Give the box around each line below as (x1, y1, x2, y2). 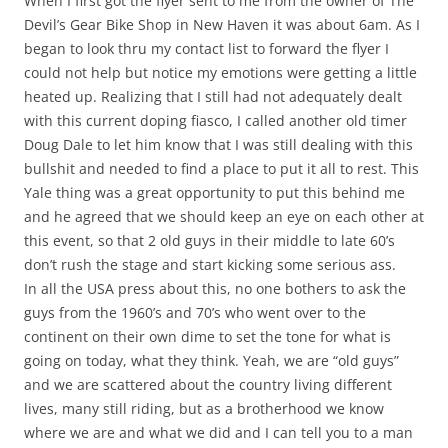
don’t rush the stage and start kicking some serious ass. (24, 255, 396, 275)
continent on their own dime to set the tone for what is (24, 327, 391, 347)
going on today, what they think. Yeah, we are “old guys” (24, 351, 399, 371)
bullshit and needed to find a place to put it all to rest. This (24, 159, 419, 179)
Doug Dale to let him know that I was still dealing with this (24, 135, 413, 155)
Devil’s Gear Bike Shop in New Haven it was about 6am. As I (24, 15, 420, 35)
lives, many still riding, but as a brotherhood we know (24, 399, 384, 419)
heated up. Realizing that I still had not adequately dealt (24, 87, 402, 107)
